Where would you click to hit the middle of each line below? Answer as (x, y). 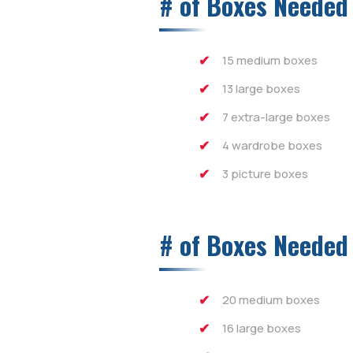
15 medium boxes (270, 61)
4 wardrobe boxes (272, 146)
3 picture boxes (265, 174)
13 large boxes (261, 89)
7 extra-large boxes (276, 117)
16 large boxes (262, 329)
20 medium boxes (271, 300)
